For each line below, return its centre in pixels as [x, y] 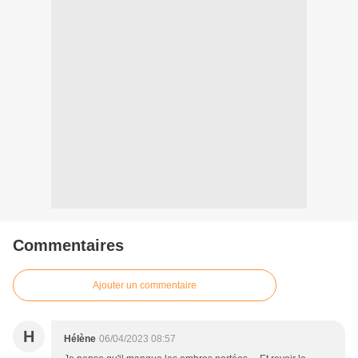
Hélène [80, 339]
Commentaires [68, 246]
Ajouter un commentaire [145, 286]
